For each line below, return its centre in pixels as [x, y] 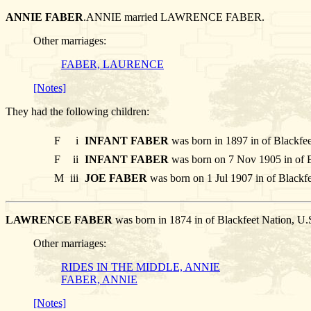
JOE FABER [116, 178]
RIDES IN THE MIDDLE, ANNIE [141, 267]
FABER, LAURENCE [112, 65]
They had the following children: [77, 112]
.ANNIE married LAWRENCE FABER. [174, 17]
